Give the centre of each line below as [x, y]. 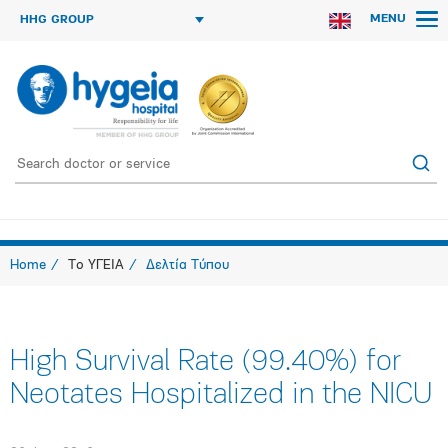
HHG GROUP [57, 20]
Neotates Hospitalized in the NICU [221, 395]
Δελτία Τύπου [187, 265]
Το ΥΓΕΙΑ [96, 265]
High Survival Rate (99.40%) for [205, 362]
